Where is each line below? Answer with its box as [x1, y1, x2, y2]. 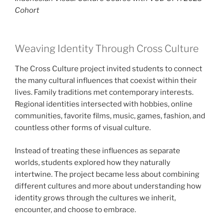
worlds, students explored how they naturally [15, 158, 170, 167]
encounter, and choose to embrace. [15, 205, 136, 214]
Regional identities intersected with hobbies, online [15, 100, 192, 109]
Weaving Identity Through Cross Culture [15, 43, 199, 55]
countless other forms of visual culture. [15, 123, 151, 133]
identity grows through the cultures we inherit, [15, 193, 176, 202]
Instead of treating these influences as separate [15, 146, 180, 155]
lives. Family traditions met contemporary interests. [15, 88, 193, 97]
